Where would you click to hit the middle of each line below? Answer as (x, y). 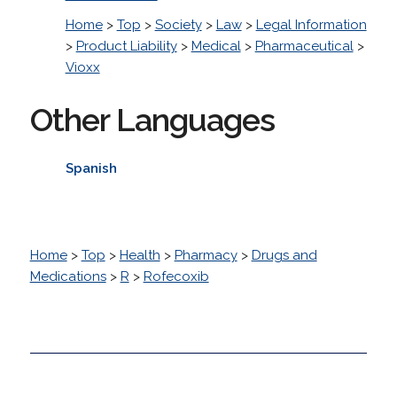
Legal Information (311, 24)
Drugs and (284, 255)
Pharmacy (206, 255)
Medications (68, 276)
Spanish (91, 168)
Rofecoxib (176, 276)
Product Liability (126, 46)
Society (178, 24)
